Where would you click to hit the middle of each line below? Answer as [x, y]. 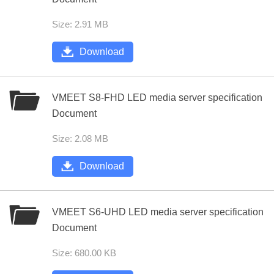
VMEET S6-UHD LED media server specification [158, 212]
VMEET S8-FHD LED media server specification [157, 98]
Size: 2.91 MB [80, 24]
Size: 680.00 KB [84, 253]
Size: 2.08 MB [80, 139]
